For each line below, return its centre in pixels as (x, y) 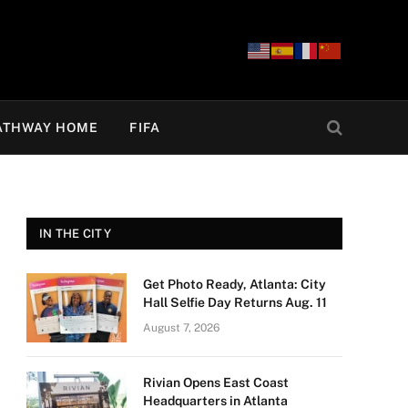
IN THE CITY (75, 234)
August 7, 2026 (181, 328)
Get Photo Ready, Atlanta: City (235, 284)
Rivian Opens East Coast (216, 382)
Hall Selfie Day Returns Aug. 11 (235, 302)
